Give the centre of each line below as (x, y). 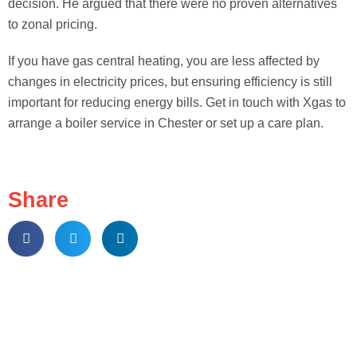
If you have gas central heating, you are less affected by (164, 61)
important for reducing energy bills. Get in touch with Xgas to (177, 102)
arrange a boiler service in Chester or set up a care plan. (166, 123)
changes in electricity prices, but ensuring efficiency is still (170, 82)
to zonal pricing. (53, 24)
